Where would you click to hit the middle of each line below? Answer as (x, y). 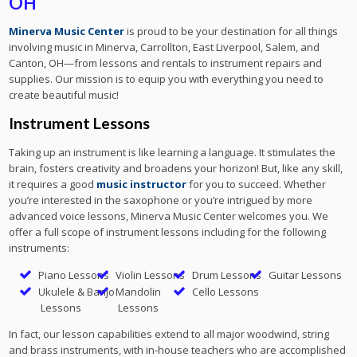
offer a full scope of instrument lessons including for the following (168, 231)
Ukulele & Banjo (77, 291)
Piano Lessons (74, 275)
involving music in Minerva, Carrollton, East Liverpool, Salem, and (165, 47)
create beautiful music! (64, 94)
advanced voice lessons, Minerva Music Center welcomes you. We (169, 216)
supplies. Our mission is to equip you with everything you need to (167, 78)
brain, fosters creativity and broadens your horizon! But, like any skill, (176, 168)
